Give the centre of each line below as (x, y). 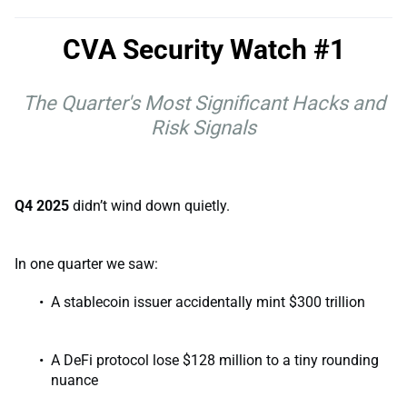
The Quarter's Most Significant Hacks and (203, 104)
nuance (74, 380)
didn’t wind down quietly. (149, 205)
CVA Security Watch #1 (203, 49)
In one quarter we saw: (86, 263)
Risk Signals (203, 128)
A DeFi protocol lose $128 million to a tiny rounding (215, 360)
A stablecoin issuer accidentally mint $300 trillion (208, 302)
